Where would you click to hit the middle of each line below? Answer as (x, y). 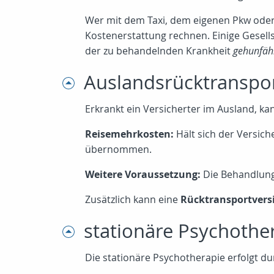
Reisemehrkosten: (129, 134)
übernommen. (118, 150)
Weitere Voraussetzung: (143, 175)
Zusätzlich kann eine (133, 200)
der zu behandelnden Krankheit (159, 51)
